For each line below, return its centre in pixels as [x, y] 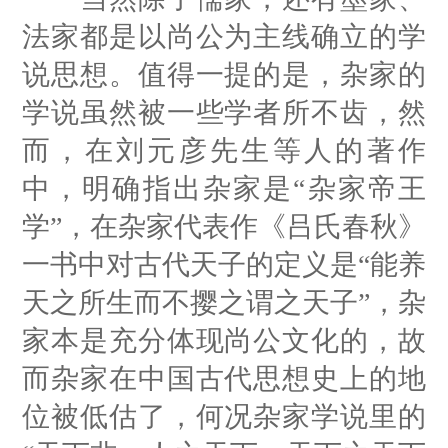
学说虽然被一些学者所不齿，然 [224, 112]
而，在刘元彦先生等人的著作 [224, 150]
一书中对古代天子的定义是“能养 [224, 264]
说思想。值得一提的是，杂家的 [224, 74]
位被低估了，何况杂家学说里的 [224, 416]
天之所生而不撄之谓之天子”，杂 [224, 302]
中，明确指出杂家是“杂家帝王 [224, 188]
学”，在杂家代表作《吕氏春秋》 [224, 226]
